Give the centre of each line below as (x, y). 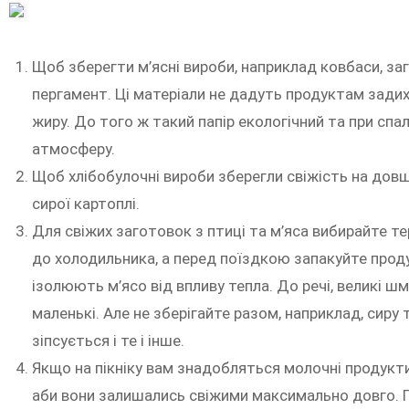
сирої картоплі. (86, 204)
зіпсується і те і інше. (108, 341)
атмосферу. (73, 149)
